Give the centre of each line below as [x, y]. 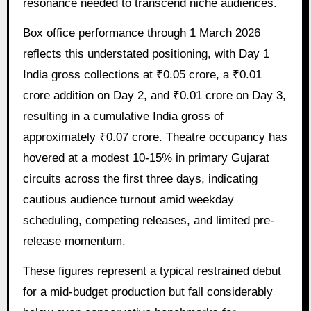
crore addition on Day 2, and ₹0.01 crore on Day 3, [154, 96]
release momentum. [74, 242]
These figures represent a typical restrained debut [152, 271]
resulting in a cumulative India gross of [123, 117]
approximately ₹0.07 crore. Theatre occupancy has [155, 137]
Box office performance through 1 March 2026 [141, 33]
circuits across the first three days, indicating [140, 179]
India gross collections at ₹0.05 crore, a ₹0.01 [142, 75]
